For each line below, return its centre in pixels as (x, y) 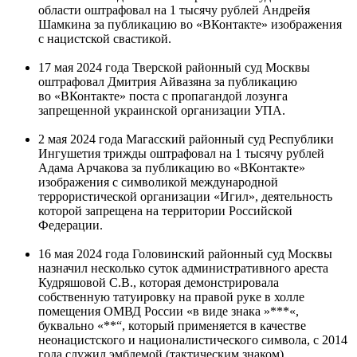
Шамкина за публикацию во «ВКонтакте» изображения (190, 24)
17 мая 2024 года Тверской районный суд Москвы (174, 67)
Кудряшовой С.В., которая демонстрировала (159, 282)
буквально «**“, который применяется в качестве (172, 325)
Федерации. (71, 225)
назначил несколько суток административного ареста (183, 268)
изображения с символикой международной (158, 182)
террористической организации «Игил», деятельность (185, 196)
